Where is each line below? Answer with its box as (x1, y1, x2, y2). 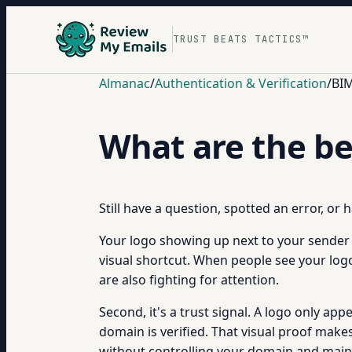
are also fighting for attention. (99, 271, 279, 288)
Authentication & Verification (155, 75, 327, 92)
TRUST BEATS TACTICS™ (173, 32, 310, 46)
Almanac (99, 75, 150, 92)
